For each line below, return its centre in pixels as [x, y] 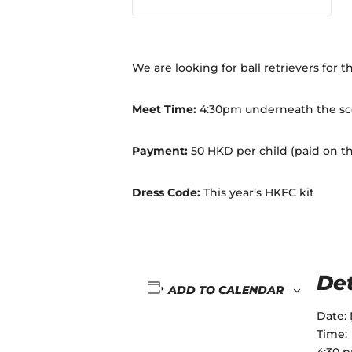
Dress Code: [168, 192]
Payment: [161, 150]
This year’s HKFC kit [259, 192]
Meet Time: [164, 109]
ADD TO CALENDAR [225, 290]
